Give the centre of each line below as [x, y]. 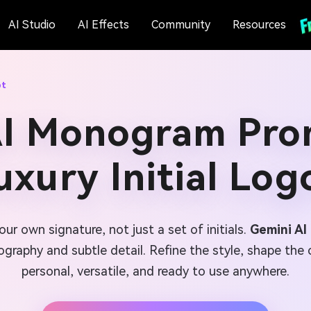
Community [180, 25]
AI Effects [103, 25]
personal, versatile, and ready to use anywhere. [155, 271]
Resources [259, 25]
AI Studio [32, 25]
